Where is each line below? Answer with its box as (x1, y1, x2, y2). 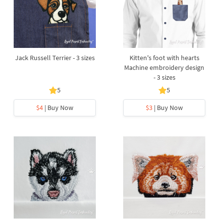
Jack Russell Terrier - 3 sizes (15, 53, 95, 62)
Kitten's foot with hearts (129, 53, 199, 62)
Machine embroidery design (124, 63, 204, 72)
